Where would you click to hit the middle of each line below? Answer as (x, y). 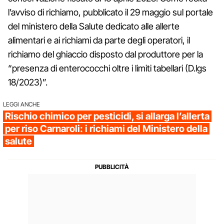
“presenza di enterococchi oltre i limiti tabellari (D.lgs (107, 68)
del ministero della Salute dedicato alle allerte (94, 26)
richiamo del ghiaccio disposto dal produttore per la (105, 54)
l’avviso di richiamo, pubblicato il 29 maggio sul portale (110, 12)
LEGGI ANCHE (21, 104)
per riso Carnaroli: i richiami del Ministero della (106, 128)
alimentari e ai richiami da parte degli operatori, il (99, 40)
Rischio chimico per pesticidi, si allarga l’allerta (107, 116)
